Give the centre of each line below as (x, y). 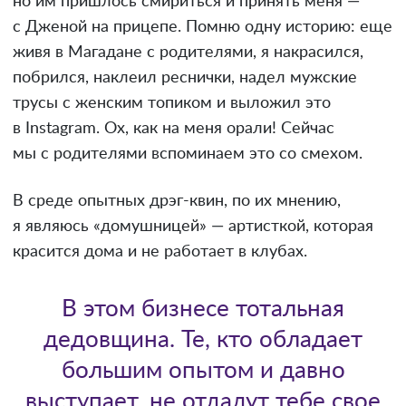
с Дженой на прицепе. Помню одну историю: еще (203, 27)
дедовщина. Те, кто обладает (203, 339)
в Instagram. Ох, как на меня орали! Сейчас (174, 128)
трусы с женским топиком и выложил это (172, 103)
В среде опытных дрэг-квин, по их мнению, (177, 201)
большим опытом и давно (203, 370)
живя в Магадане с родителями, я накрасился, (188, 52)
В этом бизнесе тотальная (203, 309)
